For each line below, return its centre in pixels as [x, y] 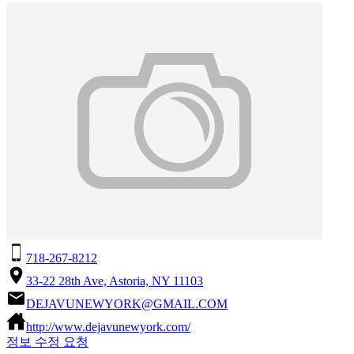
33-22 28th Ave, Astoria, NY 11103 [115, 281]
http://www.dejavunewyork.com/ [108, 326]
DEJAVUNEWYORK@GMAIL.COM [127, 303]
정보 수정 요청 [47, 341]
